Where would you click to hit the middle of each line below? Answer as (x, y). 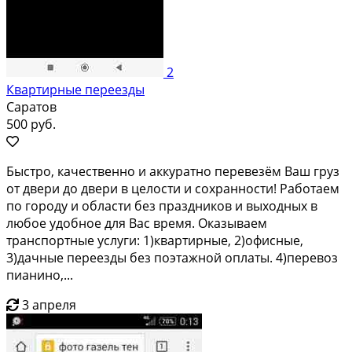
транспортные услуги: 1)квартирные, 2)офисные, (155, 240)
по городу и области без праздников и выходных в (162, 205)
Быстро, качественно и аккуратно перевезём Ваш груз (173, 171)
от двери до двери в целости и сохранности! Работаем (173, 188)
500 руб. (31, 124)
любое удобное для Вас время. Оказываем (137, 223)
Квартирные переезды (75, 89)
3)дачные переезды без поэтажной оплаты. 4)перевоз (172, 257)
